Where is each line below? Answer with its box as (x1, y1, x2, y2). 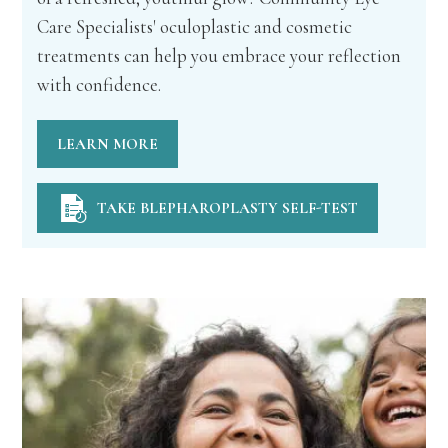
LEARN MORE (57, 135, 159, 154)
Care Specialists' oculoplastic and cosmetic (37, 16, 353, 39)
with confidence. (37, 74, 162, 97)
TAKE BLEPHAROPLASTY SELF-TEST (97, 199, 359, 218)
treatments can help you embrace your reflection (37, 45, 402, 68)
